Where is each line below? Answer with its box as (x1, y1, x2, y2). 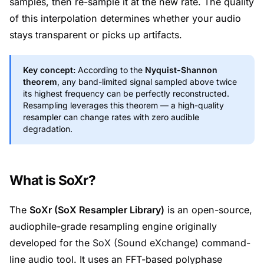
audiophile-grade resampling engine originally (9, 220, 217, 232)
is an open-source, (164, 204, 252, 216)
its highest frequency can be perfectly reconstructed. (23, 88, 229, 98)
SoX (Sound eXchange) (93, 237, 199, 249)
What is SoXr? (9, 172, 96, 188)
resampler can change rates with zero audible (23, 112, 199, 122)
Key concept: (23, 65, 75, 75)
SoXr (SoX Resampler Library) (29, 204, 164, 216)
